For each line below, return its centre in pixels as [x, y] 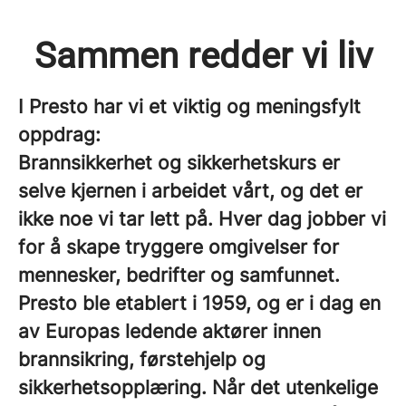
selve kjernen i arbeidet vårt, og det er [190, 191]
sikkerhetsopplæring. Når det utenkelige [198, 387]
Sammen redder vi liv [203, 56]
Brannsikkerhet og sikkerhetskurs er [179, 163]
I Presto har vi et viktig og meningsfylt [189, 106]
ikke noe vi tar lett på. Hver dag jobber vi [202, 219]
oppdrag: [59, 135]
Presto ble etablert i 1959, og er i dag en [199, 303]
